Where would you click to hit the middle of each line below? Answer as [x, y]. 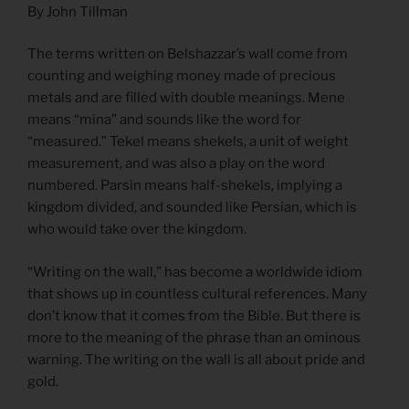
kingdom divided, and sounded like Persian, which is [192, 208]
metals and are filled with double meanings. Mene [186, 98]
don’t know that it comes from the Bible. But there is [194, 315]
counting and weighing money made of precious [182, 76]
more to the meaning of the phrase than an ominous [194, 337]
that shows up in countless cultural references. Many [197, 294]
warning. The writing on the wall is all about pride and [196, 359]
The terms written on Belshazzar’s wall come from [188, 54]
